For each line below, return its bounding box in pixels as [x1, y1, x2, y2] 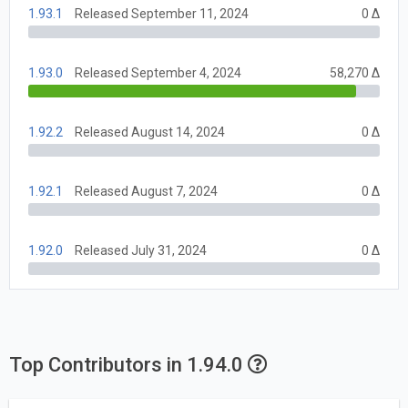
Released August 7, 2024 [75, 183, 218, 199]
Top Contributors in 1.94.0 [9, 352, 248, 376]
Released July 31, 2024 [75, 242, 207, 258]
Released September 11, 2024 [75, 5, 249, 21]
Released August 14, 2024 [75, 124, 225, 139]
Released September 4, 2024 [75, 65, 241, 80]
